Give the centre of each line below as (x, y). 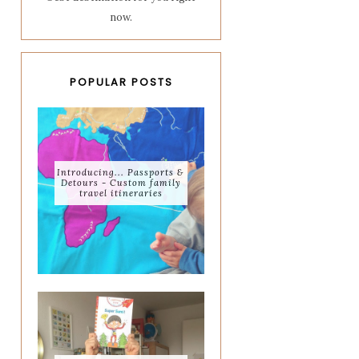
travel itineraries (121, 193)
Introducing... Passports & (121, 172)
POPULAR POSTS (121, 83)
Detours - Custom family (121, 182)
